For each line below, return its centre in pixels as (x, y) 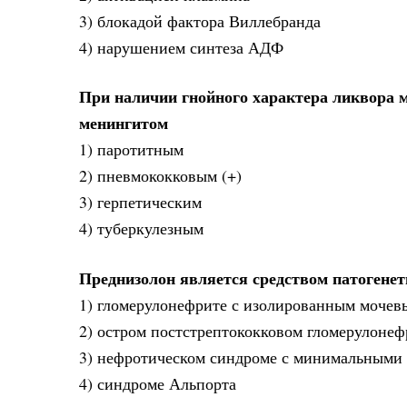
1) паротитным (131, 149)
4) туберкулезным (141, 228)
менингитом (124, 123)
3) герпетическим (140, 202)
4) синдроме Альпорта (158, 383)
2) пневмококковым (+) (160, 176)
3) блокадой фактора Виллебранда (200, 20)
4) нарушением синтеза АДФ (181, 47)
